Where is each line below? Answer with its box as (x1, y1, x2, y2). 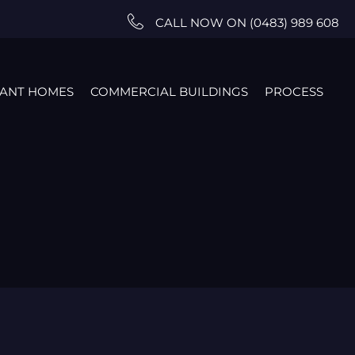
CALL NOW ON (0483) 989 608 (155, 15, 339, 30)
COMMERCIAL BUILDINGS (90, 83, 249, 99)
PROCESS (265, 83, 324, 99)
